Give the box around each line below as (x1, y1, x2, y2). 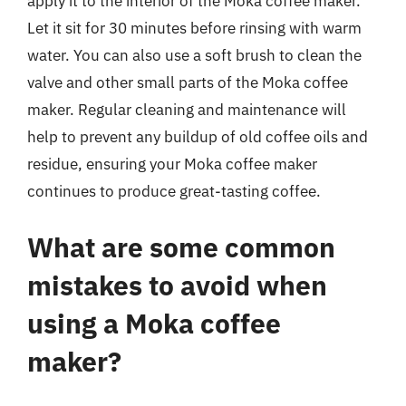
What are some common (27, 228, 335, 265)
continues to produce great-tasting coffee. (27, 181, 321, 201)
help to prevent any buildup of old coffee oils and (27, 127, 368, 147)
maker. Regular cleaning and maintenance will (27, 100, 346, 120)
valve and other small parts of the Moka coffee (27, 72, 348, 92)
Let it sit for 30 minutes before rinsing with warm (27, 18, 362, 38)
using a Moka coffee (27, 304, 281, 341)
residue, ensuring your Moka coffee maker (27, 154, 317, 174)
